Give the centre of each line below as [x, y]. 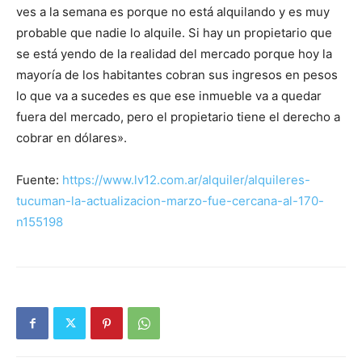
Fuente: [39, 180]
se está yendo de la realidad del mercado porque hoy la [174, 54]
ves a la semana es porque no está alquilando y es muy [173, 12]
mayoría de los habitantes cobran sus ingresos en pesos [177, 75]
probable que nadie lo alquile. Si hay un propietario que [174, 33]
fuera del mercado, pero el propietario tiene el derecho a [178, 117]
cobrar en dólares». [72, 138]
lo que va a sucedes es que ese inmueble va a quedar [169, 96]
